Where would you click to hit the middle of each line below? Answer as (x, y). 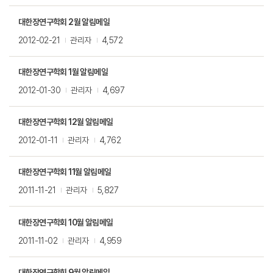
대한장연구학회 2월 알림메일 (64, 22)
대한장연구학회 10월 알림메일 (66, 222)
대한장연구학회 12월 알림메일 (66, 122)
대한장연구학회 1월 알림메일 (63, 72)
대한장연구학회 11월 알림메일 (65, 172)
